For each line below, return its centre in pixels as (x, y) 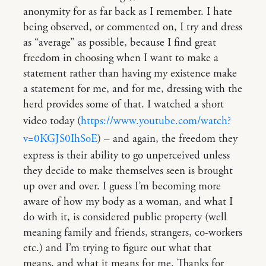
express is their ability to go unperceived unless (126, 156)
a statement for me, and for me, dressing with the (133, 89)
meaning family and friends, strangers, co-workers (133, 233)
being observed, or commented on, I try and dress (133, 27)
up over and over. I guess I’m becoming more (122, 186)
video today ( (52, 121)
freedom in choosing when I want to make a (121, 58)
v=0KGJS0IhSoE (60, 139)
